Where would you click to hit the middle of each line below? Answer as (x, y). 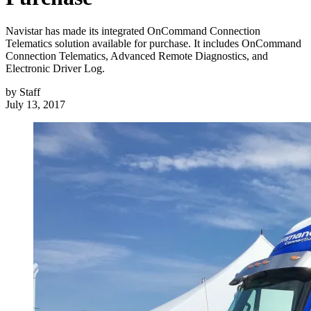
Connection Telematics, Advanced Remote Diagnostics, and (137, 56)
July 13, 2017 (35, 105)
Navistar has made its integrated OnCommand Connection (133, 31)
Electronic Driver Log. (55, 69)
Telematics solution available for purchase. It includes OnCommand (153, 44)
